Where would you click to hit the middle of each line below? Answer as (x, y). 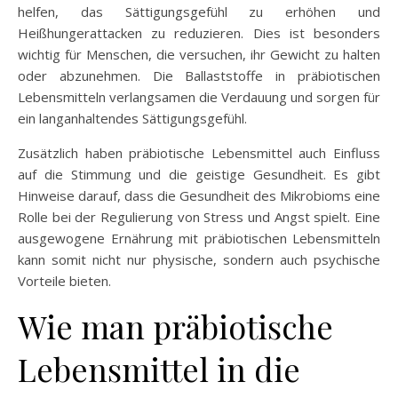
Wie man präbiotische (175, 326)
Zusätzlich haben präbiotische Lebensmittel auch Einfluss (199, 153)
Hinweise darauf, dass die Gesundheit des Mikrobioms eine (199, 195)
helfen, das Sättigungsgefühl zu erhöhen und (199, 12)
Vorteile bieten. (64, 281)
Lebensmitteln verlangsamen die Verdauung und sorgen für (199, 97)
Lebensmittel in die (159, 369)
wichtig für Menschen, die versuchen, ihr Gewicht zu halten (199, 54)
